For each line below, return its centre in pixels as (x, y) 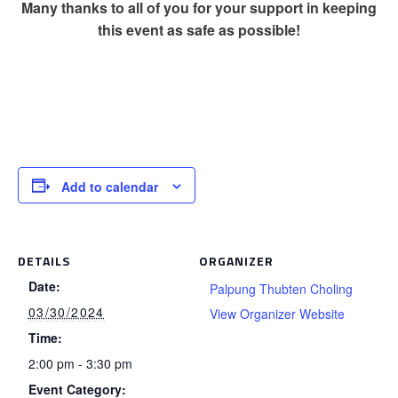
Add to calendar (110, 187)
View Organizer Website (277, 314)
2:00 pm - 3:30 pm (80, 364)
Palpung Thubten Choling (281, 289)
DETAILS (44, 261)
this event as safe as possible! (199, 30)
